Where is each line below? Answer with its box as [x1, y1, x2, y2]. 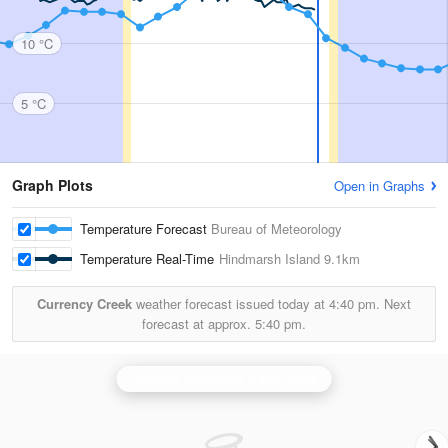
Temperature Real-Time [80, 249, 219, 268]
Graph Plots [12, 175, 93, 195]
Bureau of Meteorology [211, 219, 342, 238]
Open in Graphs [334, 176, 425, 195]
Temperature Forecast [80, 219, 211, 238]
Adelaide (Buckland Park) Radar [129, 369, 319, 388]
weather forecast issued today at [132, 294, 329, 313]
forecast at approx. [142, 314, 255, 333]
